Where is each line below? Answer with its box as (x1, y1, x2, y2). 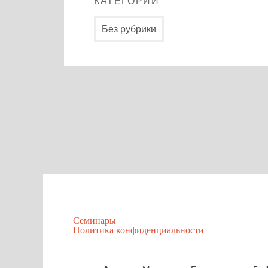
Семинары (73, 215, 116, 226)
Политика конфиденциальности (73, 225, 204, 235)
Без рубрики (102, 24, 156, 34)
